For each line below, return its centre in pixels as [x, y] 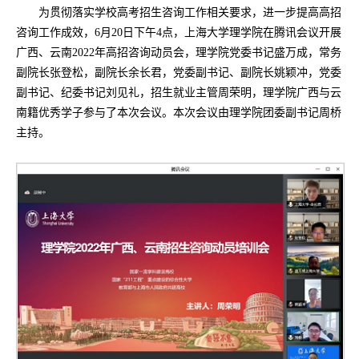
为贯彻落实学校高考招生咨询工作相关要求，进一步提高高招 [190, 12]
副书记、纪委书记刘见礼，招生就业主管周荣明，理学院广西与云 [179, 92]
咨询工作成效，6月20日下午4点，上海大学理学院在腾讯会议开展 [179, 32]
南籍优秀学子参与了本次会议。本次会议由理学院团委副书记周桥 [179, 112]
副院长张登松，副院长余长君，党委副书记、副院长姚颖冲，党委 [179, 72]
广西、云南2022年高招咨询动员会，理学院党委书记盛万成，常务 [179, 52]
